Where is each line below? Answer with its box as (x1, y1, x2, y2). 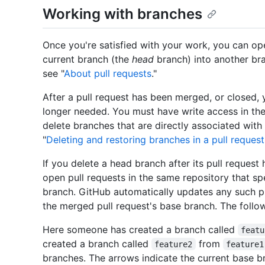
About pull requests (64, 67, 151, 79)
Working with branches (43, 5, 202, 23)
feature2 (154, 239, 193, 249)
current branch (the (43, 53, 132, 65)
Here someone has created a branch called (43, 223, 238, 235)
